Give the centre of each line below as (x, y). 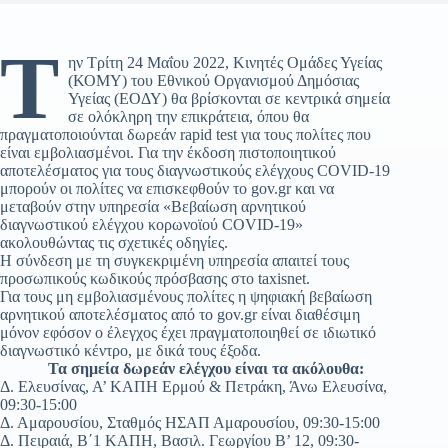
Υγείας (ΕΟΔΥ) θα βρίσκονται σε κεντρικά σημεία (228, 98)
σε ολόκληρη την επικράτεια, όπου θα (188, 116)
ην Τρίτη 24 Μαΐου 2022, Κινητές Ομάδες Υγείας (224, 62)
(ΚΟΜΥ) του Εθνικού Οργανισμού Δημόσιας (213, 80)
